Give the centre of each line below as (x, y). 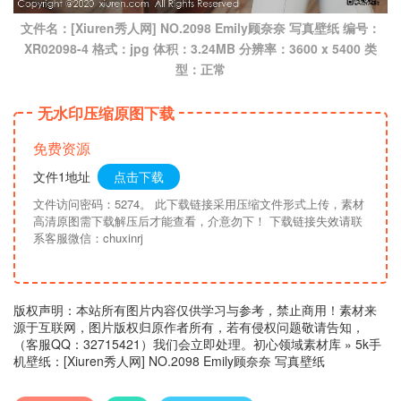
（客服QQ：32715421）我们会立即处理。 (133, 343)
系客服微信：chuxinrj (88, 237)
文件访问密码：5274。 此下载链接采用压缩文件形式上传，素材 (199, 203)
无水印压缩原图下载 (106, 112)
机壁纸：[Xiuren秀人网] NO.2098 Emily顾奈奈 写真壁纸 (169, 360)
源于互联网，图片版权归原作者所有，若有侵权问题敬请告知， (189, 326)
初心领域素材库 (297, 343)
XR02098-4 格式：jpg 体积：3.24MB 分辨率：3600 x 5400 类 (200, 48)
